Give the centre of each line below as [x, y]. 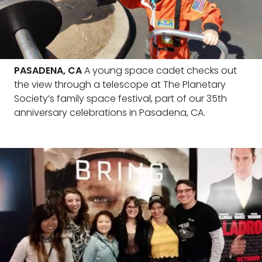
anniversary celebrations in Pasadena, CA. [110, 113]
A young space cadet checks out [159, 70]
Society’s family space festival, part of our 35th [120, 99]
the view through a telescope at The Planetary [120, 85]
